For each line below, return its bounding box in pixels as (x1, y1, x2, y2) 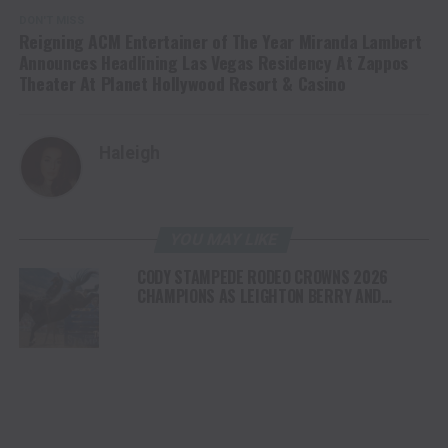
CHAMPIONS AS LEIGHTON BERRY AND (136, 284, 381, 309)
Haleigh (98, 143, 160, 164)
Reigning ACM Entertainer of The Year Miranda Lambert (18, 28, 422, 55)
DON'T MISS (18, 14, 85, 28)
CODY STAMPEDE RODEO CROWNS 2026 (136, 265, 388, 290)
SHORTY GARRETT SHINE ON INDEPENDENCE (136, 303, 420, 328)
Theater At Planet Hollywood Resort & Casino (18, 70, 346, 97)
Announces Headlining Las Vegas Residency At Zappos (18, 49, 409, 76)
